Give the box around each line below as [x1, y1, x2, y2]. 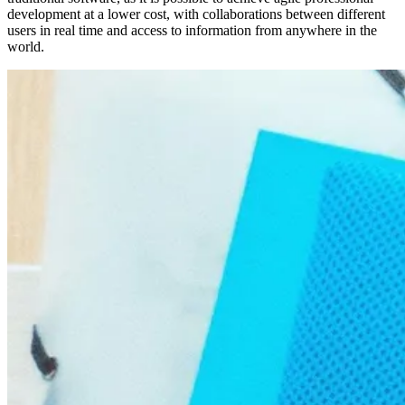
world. [7, 38, 44, 54]
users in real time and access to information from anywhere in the [7, 22, 377, 38]
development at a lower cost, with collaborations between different [7, 5, 385, 22]
